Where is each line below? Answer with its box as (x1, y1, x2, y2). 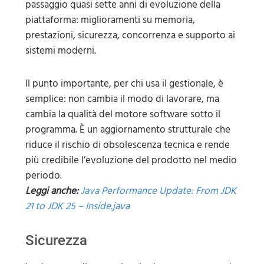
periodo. (25, 167, 62, 184)
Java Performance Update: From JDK (80, 182, 236, 199)
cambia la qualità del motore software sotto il (25, 105, 220, 123)
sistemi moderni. (25, 42, 96, 59)
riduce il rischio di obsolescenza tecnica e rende (25, 136, 230, 153)
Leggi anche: (25, 182, 78, 199)
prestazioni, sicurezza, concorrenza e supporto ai (25, 27, 235, 44)
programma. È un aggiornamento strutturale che (25, 121, 230, 138)
